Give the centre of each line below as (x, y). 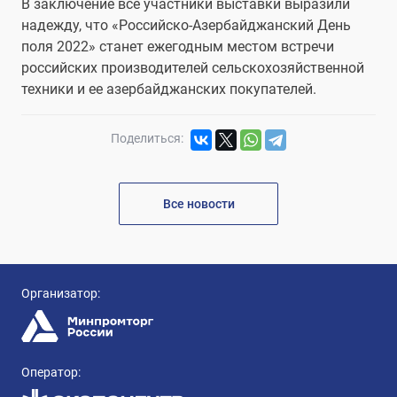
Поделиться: (147, 139)
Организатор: (61, 294)
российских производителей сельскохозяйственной (193, 68)
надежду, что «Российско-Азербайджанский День (186, 26)
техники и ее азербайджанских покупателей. (169, 90)
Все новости (198, 204)
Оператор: (51, 373)
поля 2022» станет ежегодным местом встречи (178, 47)
